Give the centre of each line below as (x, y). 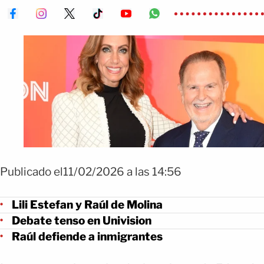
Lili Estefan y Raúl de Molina (87, 204)
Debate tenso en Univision (82, 220)
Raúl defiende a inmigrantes (87, 236)
